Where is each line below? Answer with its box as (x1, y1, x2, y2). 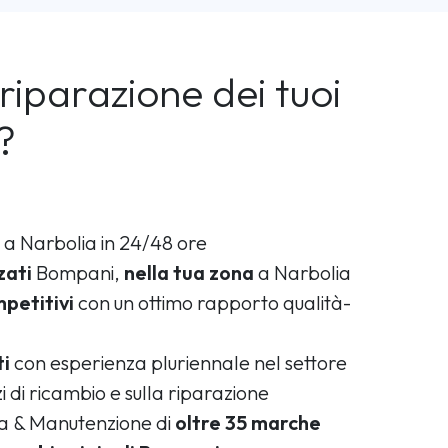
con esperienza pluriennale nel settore (10, 349, 347, 375)
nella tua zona (124, 259, 254, 285)
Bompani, (32, 259, 124, 285)
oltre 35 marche (175, 409, 321, 435)
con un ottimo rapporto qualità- (74, 289, 351, 315)
